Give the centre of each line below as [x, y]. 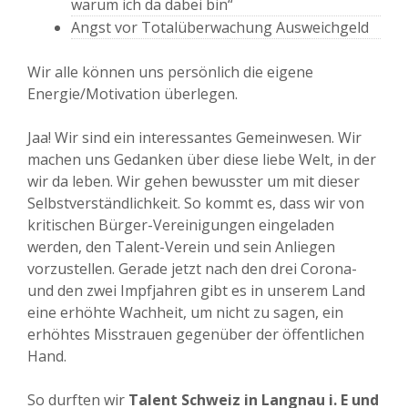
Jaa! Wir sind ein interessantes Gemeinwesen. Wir [194, 138]
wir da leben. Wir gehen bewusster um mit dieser [194, 182]
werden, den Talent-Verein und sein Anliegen [181, 247]
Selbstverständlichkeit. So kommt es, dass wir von [196, 204]
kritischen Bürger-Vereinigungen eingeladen [181, 225]
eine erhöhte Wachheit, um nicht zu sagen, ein [185, 313]
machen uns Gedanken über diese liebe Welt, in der [202, 160]
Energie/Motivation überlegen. [133, 94]
